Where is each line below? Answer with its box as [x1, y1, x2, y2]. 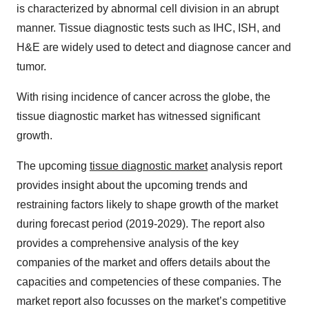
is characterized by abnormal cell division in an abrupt [17, 3, 279, 14]
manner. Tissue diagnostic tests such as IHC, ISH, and [17, 22, 281, 34]
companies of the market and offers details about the [17, 257, 270, 268]
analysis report [208, 160, 282, 172]
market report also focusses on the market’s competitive [17, 295, 286, 307]
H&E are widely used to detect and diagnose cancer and [17, 41, 291, 53]
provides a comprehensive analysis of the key [17, 237, 239, 249]
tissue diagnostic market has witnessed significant [17, 110, 260, 122]
